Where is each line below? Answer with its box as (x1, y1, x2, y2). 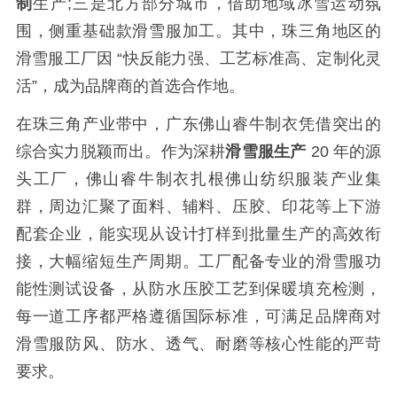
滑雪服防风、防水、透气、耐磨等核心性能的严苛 (15, 335, 382, 354)
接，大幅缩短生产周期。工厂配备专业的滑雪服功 (15, 253, 382, 271)
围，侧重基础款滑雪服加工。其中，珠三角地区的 (15, 22, 382, 41)
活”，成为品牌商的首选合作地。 (15, 77, 245, 96)
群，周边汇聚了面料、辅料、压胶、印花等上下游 (15, 198, 382, 216)
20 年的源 (306, 143, 382, 161)
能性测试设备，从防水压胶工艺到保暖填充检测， (15, 280, 382, 299)
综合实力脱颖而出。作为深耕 (15, 143, 226, 161)
